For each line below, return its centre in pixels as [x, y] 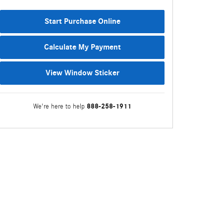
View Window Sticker [82, 73]
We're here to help [59, 107]
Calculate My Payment [82, 47]
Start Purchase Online [82, 22]
